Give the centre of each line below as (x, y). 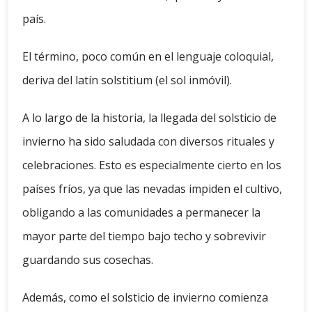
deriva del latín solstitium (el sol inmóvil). (127, 80)
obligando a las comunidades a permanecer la (141, 213)
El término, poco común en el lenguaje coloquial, (148, 57)
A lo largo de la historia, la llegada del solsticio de (149, 118)
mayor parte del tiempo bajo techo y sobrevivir (144, 236)
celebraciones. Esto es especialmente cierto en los (152, 165)
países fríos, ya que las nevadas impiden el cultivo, (152, 189)
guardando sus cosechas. (88, 260)
